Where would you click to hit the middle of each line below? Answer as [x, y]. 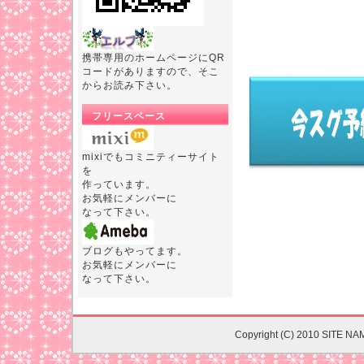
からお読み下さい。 [130, 85]
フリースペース [129, 116]
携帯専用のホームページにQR [154, 58]
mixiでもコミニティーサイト [151, 157]
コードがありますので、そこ [151, 71]
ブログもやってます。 [135, 251]
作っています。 [119, 184]
